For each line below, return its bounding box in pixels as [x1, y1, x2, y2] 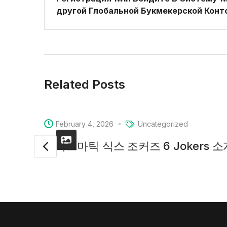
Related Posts [44, 77, 125, 92]
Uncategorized [138, 120, 188, 129]
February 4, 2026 [56, 120, 113, 129]
